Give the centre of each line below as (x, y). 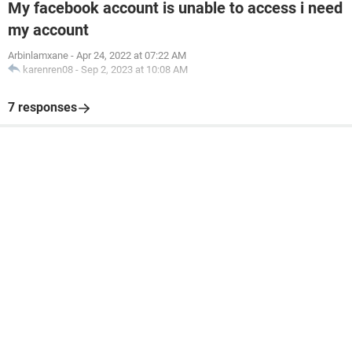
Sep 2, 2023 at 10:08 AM (134, 70)
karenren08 (48, 70)
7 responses (42, 107)
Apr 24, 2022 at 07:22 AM (131, 55)
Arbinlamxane (38, 55)
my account (48, 30)
